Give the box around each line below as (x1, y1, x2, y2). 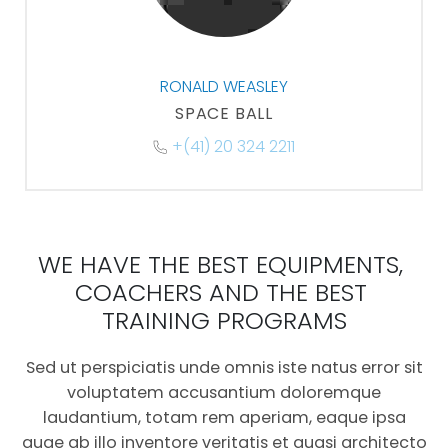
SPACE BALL (175, 102, 273, 126)
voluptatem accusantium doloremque (67, 381, 381, 405)
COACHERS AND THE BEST (74, 276, 374, 310)
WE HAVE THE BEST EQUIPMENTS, (38, 248, 410, 282)
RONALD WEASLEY (160, 75, 288, 99)
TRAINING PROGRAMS (101, 304, 347, 338)
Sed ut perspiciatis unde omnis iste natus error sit (25, 356, 423, 380)
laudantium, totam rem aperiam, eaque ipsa (42, 406, 406, 430)
